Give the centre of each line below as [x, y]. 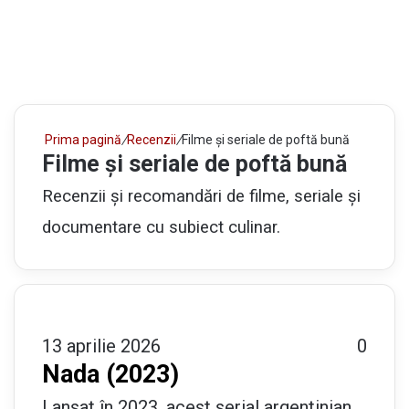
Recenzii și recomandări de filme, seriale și [201, 196]
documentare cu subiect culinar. [161, 227]
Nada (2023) [110, 374]
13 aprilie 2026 [101, 346]
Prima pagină [82, 139]
